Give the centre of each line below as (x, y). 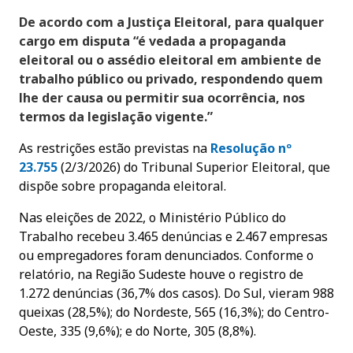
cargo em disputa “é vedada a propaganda (152, 41)
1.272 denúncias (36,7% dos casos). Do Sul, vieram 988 (176, 293)
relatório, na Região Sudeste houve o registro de (161, 274)
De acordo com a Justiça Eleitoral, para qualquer (171, 22)
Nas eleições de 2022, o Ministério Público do (152, 217)
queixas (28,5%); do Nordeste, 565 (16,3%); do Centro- (174, 312)
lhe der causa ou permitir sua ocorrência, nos (162, 97)
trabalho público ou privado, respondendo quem (171, 78)
